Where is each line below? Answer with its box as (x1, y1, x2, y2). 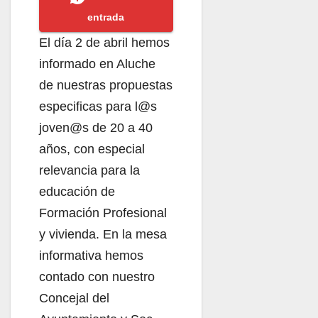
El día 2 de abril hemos (39, 35, 170, 50)
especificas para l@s (39, 99, 157, 114)
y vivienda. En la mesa (39, 226, 167, 241)
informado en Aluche (39, 56, 155, 71)
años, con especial (39, 141, 145, 156)
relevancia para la (39, 163, 140, 177)
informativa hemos (39, 248, 143, 263)
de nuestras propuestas (39, 77, 172, 92)
